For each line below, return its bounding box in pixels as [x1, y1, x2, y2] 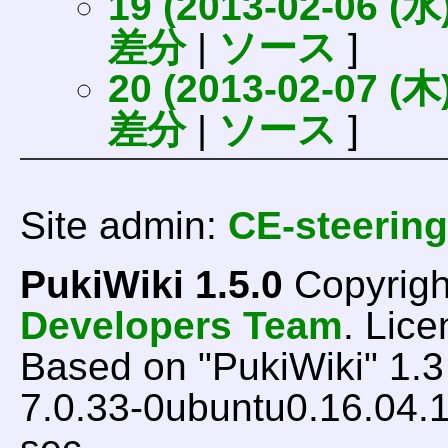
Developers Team [19, 304, 343, 347]
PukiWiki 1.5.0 [19, 263, 283, 306]
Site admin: [19, 204, 228, 247]
